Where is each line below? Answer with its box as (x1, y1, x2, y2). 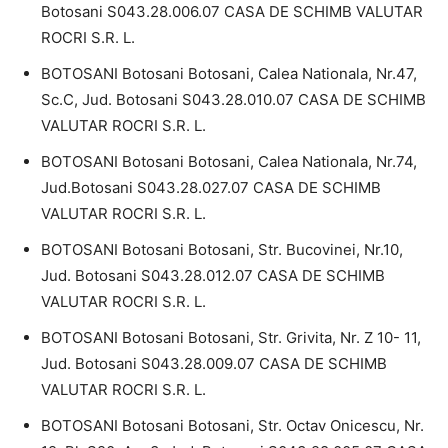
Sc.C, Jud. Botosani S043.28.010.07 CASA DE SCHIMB (41, 89, 426, 109)
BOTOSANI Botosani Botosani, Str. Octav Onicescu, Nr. (41, 415, 424, 435)
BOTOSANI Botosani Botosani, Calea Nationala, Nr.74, (41, 151, 417, 171)
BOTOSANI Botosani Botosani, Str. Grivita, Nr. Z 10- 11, (41, 327, 421, 347)
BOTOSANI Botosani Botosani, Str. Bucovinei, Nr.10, (41, 239, 403, 259)
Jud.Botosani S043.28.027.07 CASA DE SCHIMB (41, 177, 381, 197)
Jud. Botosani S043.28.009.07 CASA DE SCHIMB (41, 353, 387, 373)
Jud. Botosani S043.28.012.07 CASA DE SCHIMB (41, 265, 385, 285)
